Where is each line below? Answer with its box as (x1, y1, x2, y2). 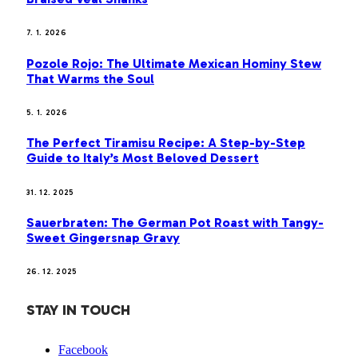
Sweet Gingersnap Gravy (26, 229, 180, 245)
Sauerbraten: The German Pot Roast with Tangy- (26, 214, 324, 230)
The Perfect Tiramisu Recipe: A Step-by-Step (26, 135, 305, 151)
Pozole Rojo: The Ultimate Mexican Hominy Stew (26, 55, 321, 71)
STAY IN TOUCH (26, 301, 130, 320)
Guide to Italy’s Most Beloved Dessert (26, 150, 259, 166)
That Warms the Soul (26, 70, 154, 86)
